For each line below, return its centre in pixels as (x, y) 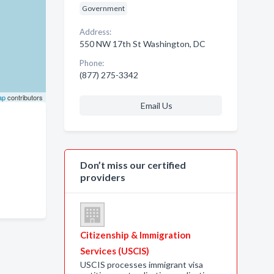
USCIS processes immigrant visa (141, 265)
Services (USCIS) (114, 251)
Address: (95, 32)
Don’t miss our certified (133, 165)
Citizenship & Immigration (135, 235)
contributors (24, 97)
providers (102, 177)
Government (103, 8)
